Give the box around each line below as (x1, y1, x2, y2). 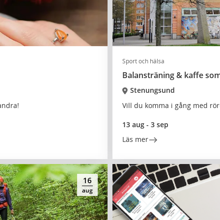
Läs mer (122, 135, 148, 144)
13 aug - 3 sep (122, 120, 168, 129)
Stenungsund (130, 85, 175, 95)
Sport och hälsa (122, 57, 165, 65)
